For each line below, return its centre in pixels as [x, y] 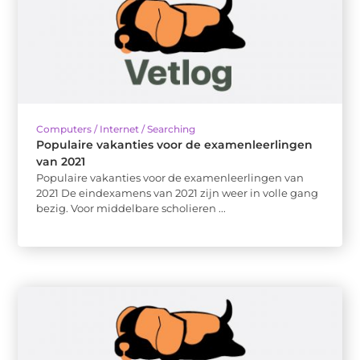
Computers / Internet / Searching [116, 129]
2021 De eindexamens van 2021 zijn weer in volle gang [178, 193]
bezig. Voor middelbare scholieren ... [131, 209]
